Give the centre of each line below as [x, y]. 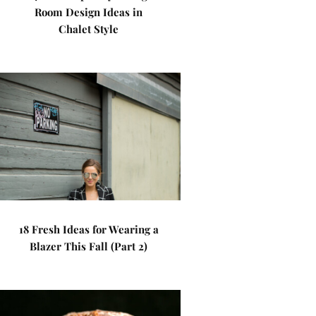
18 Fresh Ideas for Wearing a [89, 229]
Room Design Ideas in [89, 12]
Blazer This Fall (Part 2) [89, 246]
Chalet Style [89, 29]
